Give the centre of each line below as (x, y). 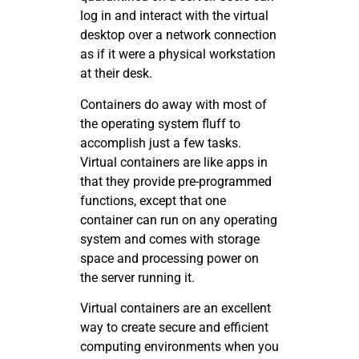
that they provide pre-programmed (176, 181)
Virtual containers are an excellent (175, 309)
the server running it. (137, 277)
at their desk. (116, 74)
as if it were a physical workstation (178, 54)
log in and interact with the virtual (174, 16)
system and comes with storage (170, 239)
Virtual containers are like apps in (174, 162)
